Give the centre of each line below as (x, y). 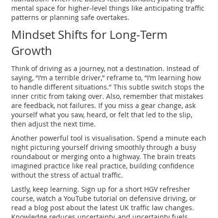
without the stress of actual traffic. (67, 175)
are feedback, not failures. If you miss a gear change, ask (104, 106)
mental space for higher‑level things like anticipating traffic (108, 8)
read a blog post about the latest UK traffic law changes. (103, 208)
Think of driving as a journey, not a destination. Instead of (105, 69)
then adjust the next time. (54, 124)
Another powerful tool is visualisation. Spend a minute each (109, 138)
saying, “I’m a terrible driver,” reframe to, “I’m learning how (106, 78)
